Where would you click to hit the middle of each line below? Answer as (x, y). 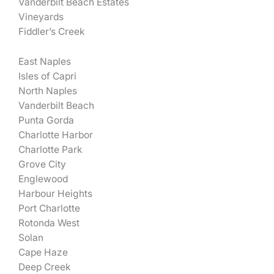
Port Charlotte (49, 208)
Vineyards (41, 17)
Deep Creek (45, 267)
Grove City (42, 164)
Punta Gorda (46, 120)
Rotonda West (49, 223)
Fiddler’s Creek (52, 32)
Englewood (43, 179)
